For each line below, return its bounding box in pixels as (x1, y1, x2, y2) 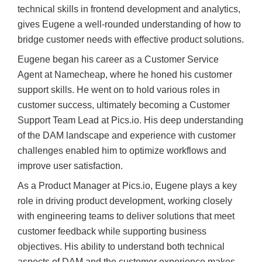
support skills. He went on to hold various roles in (18, 85, 220, 95)
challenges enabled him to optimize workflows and (18, 146, 226, 156)
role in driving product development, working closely (18, 196, 232, 206)
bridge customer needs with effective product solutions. (18, 35, 244, 44)
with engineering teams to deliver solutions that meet (18, 211, 235, 221)
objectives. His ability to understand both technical (18, 242, 225, 251)
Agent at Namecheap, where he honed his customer (18, 70, 232, 80)
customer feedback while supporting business (18, 226, 206, 236)
